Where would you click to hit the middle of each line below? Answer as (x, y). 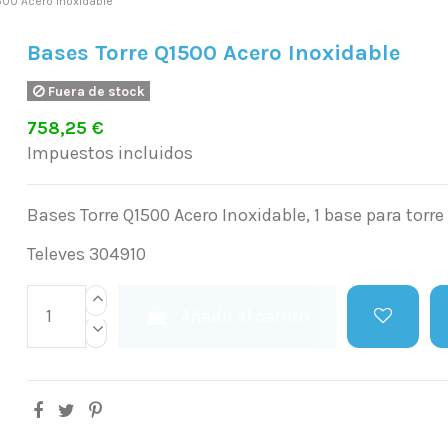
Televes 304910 (87, 253)
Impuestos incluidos (110, 152)
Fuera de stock (94, 91)
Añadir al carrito (245, 315)
